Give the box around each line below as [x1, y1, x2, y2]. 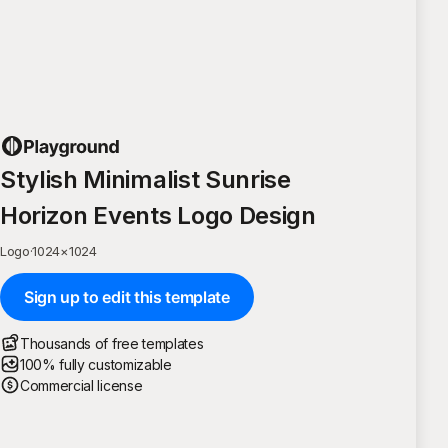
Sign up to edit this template [24, 286, 230, 307]
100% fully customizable [20, 355, 172, 373]
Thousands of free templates [20, 334, 204, 352]
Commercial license [20, 376, 143, 394]
